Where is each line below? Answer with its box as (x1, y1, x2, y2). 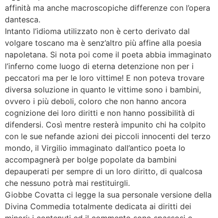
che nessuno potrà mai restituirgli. (5, 178, 130, 188)
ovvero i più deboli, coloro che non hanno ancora (5, 96, 186, 107)
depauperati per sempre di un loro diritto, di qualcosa (5, 166, 202, 177)
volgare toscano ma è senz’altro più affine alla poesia (5, 38, 201, 48)
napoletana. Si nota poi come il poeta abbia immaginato (5, 50, 212, 60)
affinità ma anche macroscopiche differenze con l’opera (5, 3, 210, 13)
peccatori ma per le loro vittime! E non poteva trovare (5, 73, 204, 83)
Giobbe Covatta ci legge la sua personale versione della (5, 190, 212, 200)
